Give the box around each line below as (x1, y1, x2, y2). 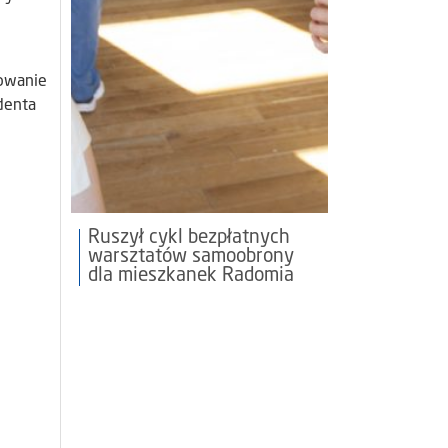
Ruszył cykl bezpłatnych (88, 227, 290, 248)
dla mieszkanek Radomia (88, 265, 294, 286)
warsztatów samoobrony (88, 246, 294, 267)
